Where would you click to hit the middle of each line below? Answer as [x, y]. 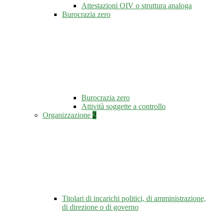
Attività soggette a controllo [124, 107]
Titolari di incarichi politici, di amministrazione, [134, 199]
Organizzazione [68, 115]
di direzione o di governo [100, 207]
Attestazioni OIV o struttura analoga [137, 6]
